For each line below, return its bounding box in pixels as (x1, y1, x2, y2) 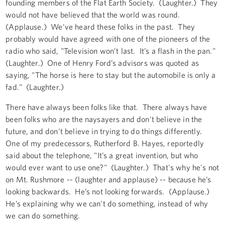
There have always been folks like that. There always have (6, 102, 207, 111)
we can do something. (6, 210, 82, 220)
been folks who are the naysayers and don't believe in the (6, 114, 202, 124)
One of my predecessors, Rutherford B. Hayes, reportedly (6, 138, 204, 148)
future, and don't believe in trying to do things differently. (6, 126, 204, 136)
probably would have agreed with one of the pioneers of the (6, 34, 210, 43)
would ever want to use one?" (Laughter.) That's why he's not (6, 162, 219, 172)
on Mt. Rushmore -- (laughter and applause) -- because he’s (6, 174, 211, 184)
